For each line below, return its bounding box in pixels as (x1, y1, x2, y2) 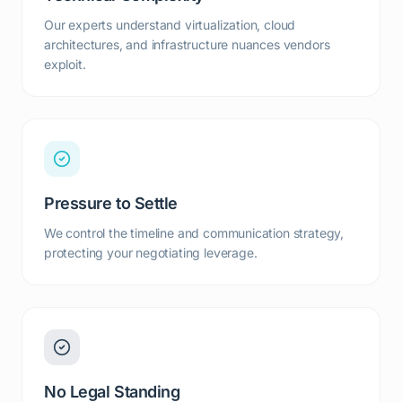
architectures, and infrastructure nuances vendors (44, 37, 330, 52)
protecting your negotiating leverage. (44, 245, 258, 260)
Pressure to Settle (44, 194, 178, 213)
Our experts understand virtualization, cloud (44, 17, 296, 32)
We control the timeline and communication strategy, (44, 225, 345, 240)
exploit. (44, 57, 86, 72)
